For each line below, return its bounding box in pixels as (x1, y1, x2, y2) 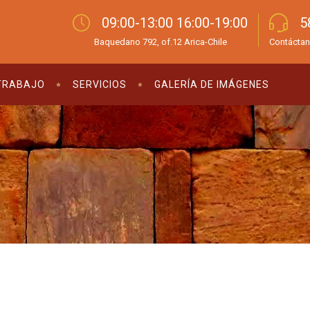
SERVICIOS (73, 79, 127, 90)
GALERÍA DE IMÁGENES (154, 79, 269, 90)
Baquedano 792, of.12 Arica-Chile (93, 36, 227, 47)
